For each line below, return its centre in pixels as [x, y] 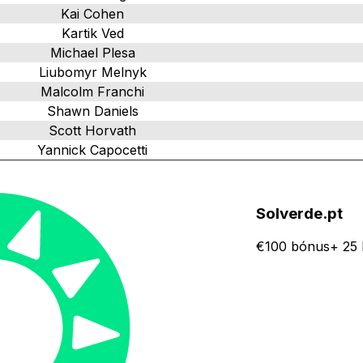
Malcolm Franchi [92, 91]
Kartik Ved [92, 33]
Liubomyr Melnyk [92, 72]
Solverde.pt [299, 214]
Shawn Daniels [92, 111]
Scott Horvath [92, 130]
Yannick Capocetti [92, 149]
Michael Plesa [92, 52]
